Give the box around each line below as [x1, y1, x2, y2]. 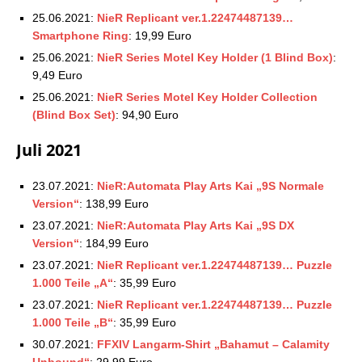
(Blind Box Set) [32, 107, 116, 121]
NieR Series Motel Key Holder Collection [97, 90, 318, 103]
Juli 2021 [16, 138, 82, 161]
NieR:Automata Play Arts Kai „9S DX [97, 218, 294, 232]
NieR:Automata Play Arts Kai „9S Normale [97, 179, 324, 192]
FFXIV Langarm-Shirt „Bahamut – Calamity [97, 337, 330, 351]
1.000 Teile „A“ [32, 276, 113, 289]
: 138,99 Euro [79, 196, 149, 210]
